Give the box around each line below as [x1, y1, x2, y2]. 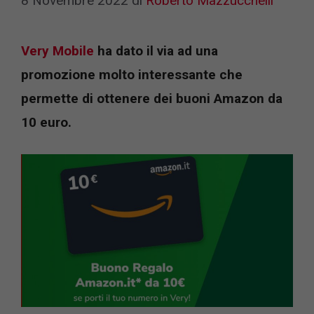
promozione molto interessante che [21, 66, 243, 83]
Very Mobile [21, 42, 94, 59]
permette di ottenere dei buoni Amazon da [21, 90, 282, 107]
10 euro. [21, 114, 71, 130]
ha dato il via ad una [94, 42, 218, 59]
